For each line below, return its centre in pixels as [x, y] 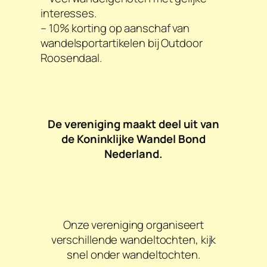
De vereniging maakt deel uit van [133, 124]
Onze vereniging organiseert [133, 224]
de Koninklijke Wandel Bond [133, 139]
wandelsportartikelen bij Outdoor [122, 43]
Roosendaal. [71, 58]
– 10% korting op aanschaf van [115, 28]
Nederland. [133, 153]
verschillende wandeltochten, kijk [133, 239]
